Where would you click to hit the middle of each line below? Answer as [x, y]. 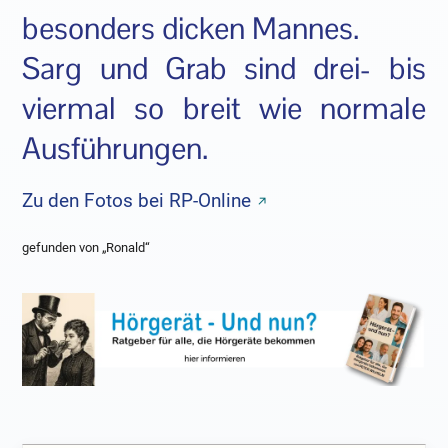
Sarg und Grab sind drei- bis [224, 68]
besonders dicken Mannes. [191, 28]
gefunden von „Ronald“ [86, 248]
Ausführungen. [115, 148]
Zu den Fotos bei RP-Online [137, 200]
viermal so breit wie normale [224, 108]
